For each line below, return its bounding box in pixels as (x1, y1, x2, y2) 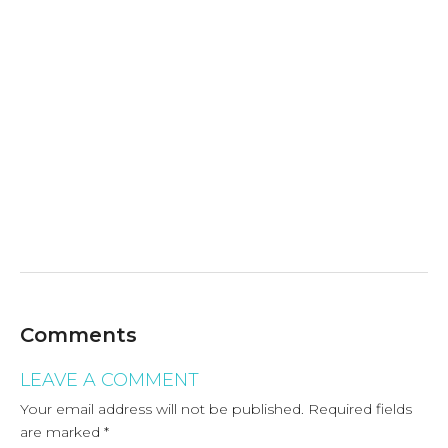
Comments (20, 322, 137, 347)
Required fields (308, 399, 412, 418)
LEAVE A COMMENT (20, 368, 199, 391)
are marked (20, 422, 104, 441)
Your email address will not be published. (20, 399, 304, 418)
